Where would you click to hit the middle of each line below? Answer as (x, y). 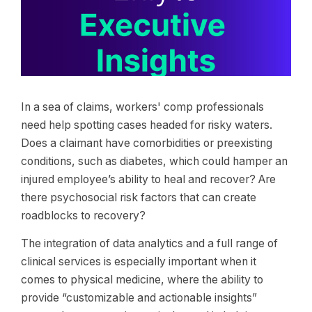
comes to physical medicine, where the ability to (142, 280)
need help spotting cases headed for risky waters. (147, 125)
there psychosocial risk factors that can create (139, 197)
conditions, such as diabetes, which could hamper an (154, 161)
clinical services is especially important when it (139, 262)
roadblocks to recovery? (83, 216)
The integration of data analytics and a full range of (149, 243)
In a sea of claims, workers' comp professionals (142, 107)
